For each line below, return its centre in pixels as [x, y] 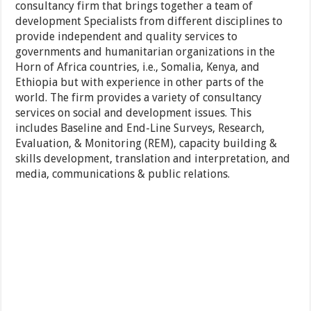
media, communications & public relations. [123, 174]
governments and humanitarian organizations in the [145, 52]
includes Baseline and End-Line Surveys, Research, [140, 128]
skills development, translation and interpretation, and [153, 159]
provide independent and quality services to [127, 37]
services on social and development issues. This [134, 113]
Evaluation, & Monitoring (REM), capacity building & [146, 144]
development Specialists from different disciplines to [149, 22]
